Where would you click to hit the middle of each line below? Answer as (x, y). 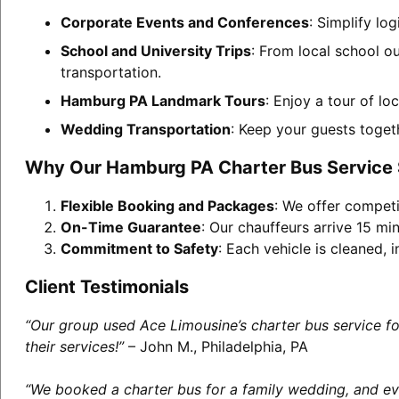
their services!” (74, 346)
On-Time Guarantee (130, 227)
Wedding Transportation (145, 129)
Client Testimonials (106, 286)
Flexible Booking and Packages (167, 205)
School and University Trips (155, 50)
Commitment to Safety (139, 248)
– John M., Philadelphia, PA (216, 346)
